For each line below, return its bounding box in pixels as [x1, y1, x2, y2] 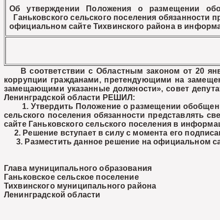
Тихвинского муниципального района [4, 182, 157, 190]
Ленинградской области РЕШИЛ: [4, 93, 136, 102]
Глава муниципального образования [4, 164, 152, 172]
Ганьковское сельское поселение [4, 173, 139, 181]
